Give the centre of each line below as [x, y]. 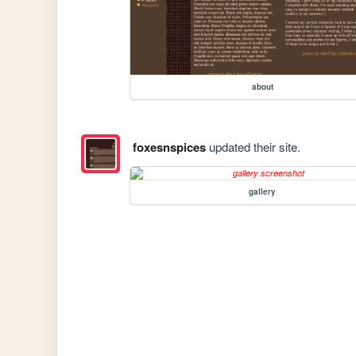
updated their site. [253, 147]
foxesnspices [169, 147]
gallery [263, 192]
